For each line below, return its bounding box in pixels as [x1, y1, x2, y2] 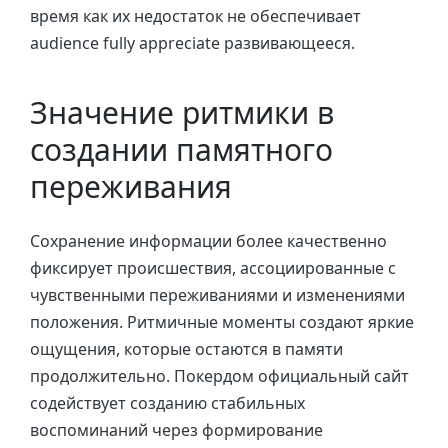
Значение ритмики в [30, 92, 334, 134]
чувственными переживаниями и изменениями [30, 283, 405, 306]
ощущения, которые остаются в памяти [30, 337, 343, 360]
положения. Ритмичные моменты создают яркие [30, 310, 414, 333]
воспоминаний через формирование [30, 418, 323, 441]
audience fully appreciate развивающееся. [30, 31, 355, 54]
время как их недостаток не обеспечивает [30, 4, 361, 27]
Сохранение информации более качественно [30, 229, 387, 252]
